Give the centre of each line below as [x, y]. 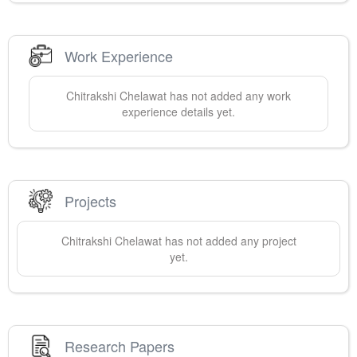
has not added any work [229, 96]
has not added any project [229, 241]
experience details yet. [178, 112]
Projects [90, 200]
